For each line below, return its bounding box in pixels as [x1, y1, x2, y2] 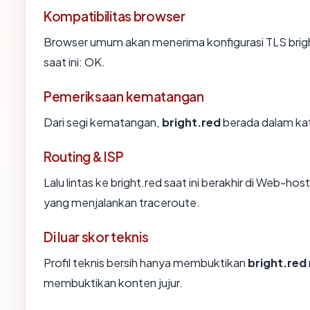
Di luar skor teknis [44, 228, 149, 246]
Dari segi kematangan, [44, 115, 162, 130]
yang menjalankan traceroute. [44, 195, 200, 210]
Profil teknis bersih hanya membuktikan [44, 255, 248, 271]
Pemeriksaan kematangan [44, 88, 204, 105]
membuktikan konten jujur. [44, 275, 183, 291]
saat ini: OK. [44, 55, 105, 70]
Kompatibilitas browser [44, 8, 185, 25]
